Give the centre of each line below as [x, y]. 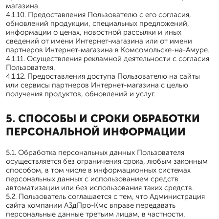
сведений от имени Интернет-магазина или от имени [99, 41]
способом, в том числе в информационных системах [98, 170]
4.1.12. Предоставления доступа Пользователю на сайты [103, 76]
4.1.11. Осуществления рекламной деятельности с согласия [108, 59]
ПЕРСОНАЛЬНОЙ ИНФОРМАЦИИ [96, 132]
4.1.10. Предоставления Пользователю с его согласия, [99, 15]
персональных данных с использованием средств [92, 179]
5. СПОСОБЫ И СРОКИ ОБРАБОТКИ [103, 119]
